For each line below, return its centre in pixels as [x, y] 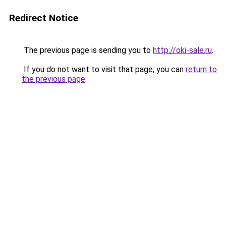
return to [201, 69]
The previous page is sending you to [87, 50]
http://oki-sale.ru [182, 50]
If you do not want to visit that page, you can [104, 69]
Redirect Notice [44, 18]
